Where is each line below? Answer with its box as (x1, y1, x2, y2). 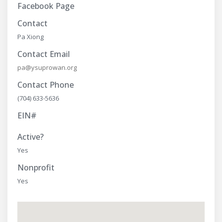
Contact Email (17, 49, 70, 60)
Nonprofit (17, 162, 55, 173)
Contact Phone (17, 79, 74, 91)
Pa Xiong (17, 32, 44, 42)
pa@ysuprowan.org (17, 63, 77, 72)
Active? (17, 131, 44, 143)
